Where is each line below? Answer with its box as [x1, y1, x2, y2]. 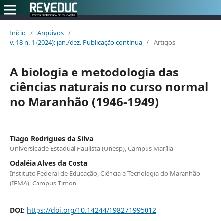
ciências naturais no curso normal [9, 78, 208, 95]
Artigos [153, 37, 175, 47]
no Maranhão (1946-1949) [9, 93, 159, 110]
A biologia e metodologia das [9, 63, 179, 80]
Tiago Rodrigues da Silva [9, 133, 93, 143]
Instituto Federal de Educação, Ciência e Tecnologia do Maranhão [9, 168, 200, 178]
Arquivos [37, 28, 64, 37]
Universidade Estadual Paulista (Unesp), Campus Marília [9, 144, 173, 153]
